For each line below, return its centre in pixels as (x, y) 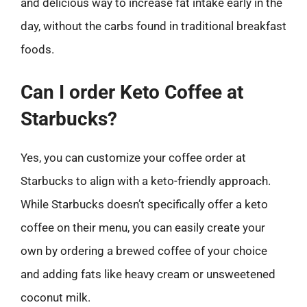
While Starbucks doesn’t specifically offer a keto (144, 204)
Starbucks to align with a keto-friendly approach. (146, 181)
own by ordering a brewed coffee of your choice (144, 250)
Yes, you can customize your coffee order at (133, 157)
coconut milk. (56, 297)
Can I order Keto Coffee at (132, 92)
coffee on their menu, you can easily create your (143, 227)
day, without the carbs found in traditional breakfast (153, 26)
